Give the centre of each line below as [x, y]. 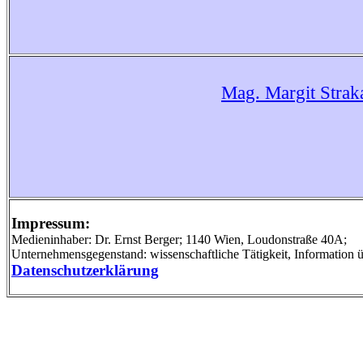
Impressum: [51, 223]
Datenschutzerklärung [85, 270]
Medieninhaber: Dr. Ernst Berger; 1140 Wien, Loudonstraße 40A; [179, 239]
